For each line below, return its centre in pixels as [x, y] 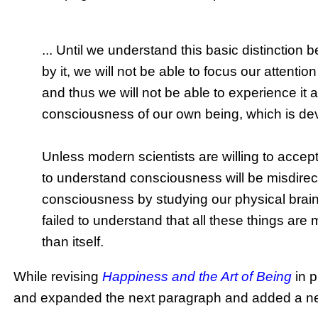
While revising [58, 276]
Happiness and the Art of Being [197, 276]
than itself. [73, 241]
